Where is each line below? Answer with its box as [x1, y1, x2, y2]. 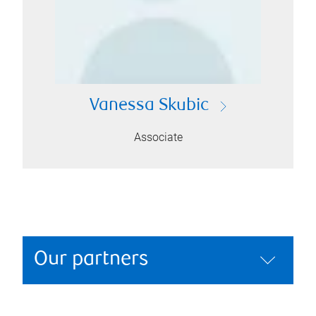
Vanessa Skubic [89, 97, 209, 115]
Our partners [34, 250, 149, 270]
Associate [133, 130, 183, 144]
